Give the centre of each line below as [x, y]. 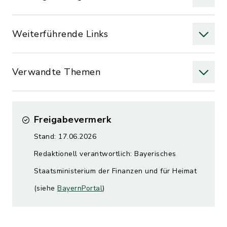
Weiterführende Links [60, 34]
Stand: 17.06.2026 [65, 137]
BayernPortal [80, 188]
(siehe [45, 188]
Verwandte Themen [56, 72]
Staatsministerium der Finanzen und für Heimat [115, 171]
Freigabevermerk [72, 120]
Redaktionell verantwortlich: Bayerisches [105, 154]
